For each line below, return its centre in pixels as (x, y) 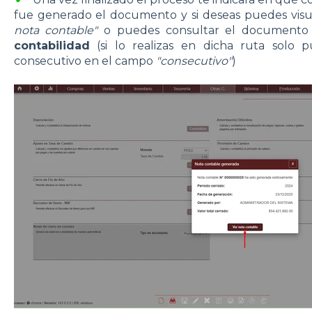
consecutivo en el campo (85, 61)
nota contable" (59, 31)
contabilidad (52, 46)
